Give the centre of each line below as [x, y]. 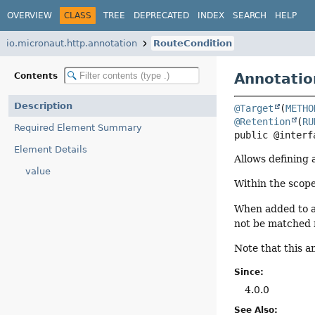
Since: [249, 272]
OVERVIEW [30, 15]
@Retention [263, 122]
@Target [254, 109]
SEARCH [250, 15]
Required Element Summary [78, 128]
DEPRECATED [161, 15]
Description [43, 106]
